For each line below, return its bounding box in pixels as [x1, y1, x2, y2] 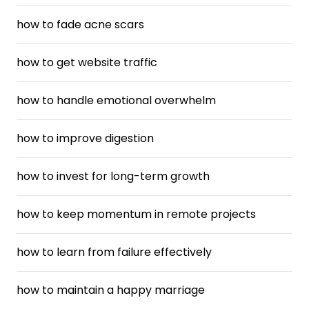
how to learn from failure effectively [17, 244, 212, 260]
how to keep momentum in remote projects [17, 206, 256, 222]
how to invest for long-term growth [17, 168, 210, 184]
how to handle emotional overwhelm [17, 92, 216, 108]
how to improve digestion [17, 130, 154, 146]
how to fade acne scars [17, 17, 144, 32]
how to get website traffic [17, 54, 157, 70]
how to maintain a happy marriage [17, 282, 205, 298]
